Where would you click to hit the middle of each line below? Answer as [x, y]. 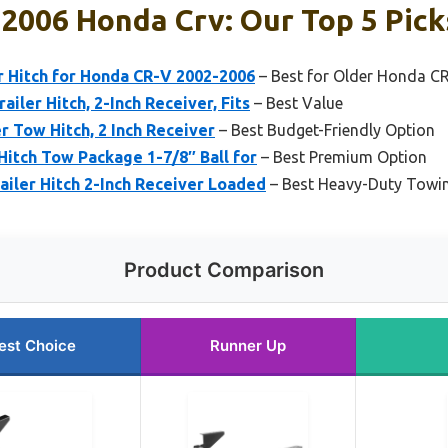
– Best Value [296, 103]
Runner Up [248, 346]
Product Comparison [224, 270]
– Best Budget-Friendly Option [325, 130]
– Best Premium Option [342, 157]
